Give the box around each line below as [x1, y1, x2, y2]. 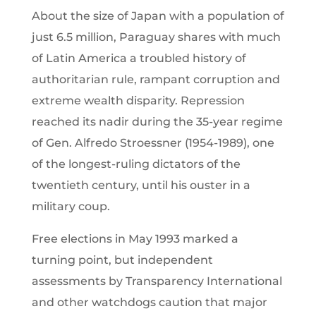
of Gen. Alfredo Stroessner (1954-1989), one [31, 135, 274, 150]
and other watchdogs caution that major [31, 295, 267, 309]
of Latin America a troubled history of [31, 51, 246, 65]
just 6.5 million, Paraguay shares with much [31, 30, 281, 44]
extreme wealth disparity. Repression [31, 93, 245, 107]
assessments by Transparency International [31, 274, 282, 288]
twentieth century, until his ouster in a [31, 178, 250, 192]
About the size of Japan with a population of [31, 8, 284, 23]
